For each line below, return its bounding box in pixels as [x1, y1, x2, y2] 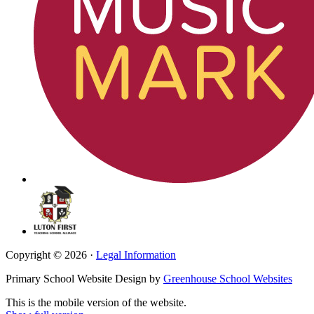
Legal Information [96, 249, 176, 261]
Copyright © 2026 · [6, 249, 96, 261]
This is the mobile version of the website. [6, 296, 186, 309]
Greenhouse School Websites [163, 273, 292, 285]
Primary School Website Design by [6, 273, 163, 285]
